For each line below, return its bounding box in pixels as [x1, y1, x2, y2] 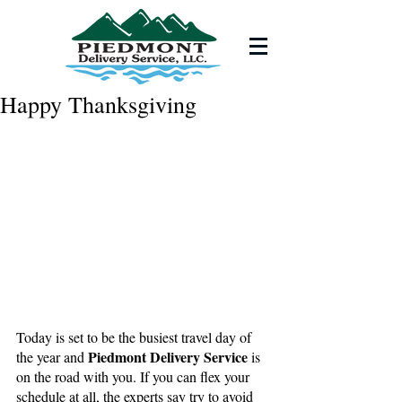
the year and [16, 347, 88, 367]
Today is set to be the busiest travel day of [16, 328, 255, 347]
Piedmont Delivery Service [88, 346, 251, 368]
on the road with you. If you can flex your [16, 367, 253, 387]
